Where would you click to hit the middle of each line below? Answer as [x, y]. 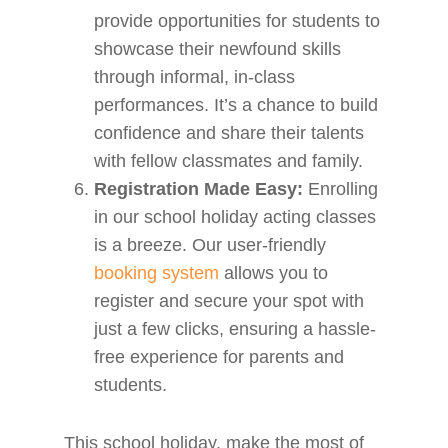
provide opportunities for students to [237, 21]
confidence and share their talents [229, 133]
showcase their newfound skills [218, 49]
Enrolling [341, 189]
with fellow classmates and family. [229, 161]
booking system [157, 273]
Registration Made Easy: [199, 189]
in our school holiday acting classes [235, 217]
